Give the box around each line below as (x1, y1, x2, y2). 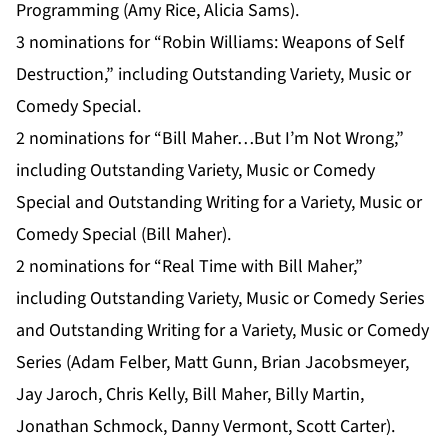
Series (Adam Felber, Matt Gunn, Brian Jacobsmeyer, (16, 350, 409, 376)
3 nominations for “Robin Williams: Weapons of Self (16, 30, 404, 56)
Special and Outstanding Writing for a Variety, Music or (16, 190, 422, 216)
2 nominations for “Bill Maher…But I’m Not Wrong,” (16, 126, 404, 152)
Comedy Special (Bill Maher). (16, 222, 231, 248)
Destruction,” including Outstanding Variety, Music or (16, 62, 411, 88)
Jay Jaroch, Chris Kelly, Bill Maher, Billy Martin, (16, 382, 364, 408)
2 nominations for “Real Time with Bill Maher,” (16, 254, 363, 280)
